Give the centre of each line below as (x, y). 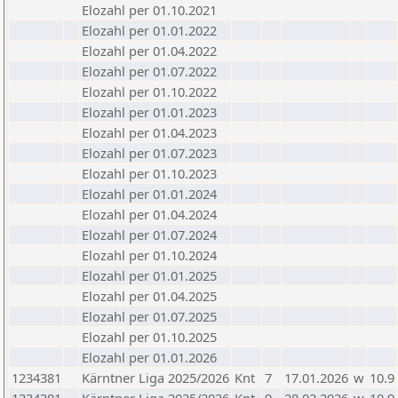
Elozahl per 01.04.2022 (149, 51)
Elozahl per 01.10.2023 (149, 173)
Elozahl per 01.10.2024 (149, 255)
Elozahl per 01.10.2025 (149, 337)
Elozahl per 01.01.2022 (149, 30)
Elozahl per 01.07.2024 (149, 235)
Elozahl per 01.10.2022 (149, 92)
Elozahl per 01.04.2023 (149, 132)
